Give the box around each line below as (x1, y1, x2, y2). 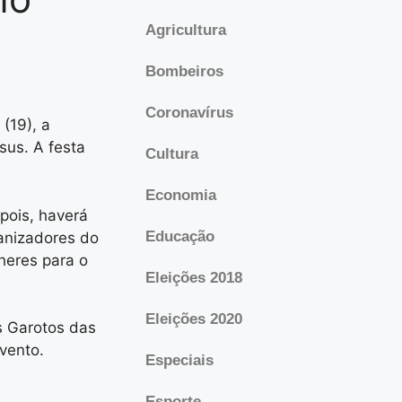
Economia (145, 187, 216, 204)
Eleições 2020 (145, 310, 242, 328)
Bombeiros (145, 63, 223, 80)
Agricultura (145, 22, 226, 39)
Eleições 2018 (145, 269, 242, 286)
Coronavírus (145, 104, 233, 121)
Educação (145, 228, 214, 245)
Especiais (145, 352, 214, 369)
